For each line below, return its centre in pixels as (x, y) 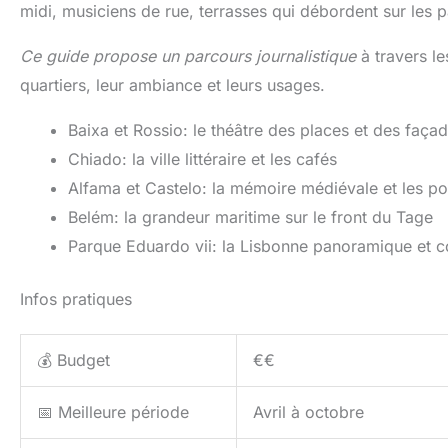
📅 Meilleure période (113, 411)
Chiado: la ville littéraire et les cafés (202, 158)
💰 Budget (73, 359)
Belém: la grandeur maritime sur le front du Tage (250, 216)
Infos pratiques (76, 298)
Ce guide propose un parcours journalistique (188, 55)
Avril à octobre (308, 411)
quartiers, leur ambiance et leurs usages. (172, 84)
